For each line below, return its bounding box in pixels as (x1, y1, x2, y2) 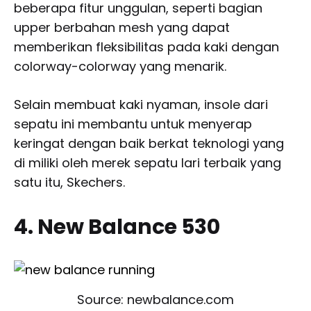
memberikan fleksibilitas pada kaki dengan (14, 38, 279, 56)
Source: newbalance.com (77, 290, 234, 308)
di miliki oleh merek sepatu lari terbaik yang (14, 154, 281, 172)
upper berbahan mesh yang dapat (14, 19, 230, 37)
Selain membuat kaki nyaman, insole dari (14, 96, 268, 114)
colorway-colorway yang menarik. (14, 58, 226, 76)
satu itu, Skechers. (14, 174, 125, 192)
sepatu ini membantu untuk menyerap (14, 115, 252, 133)
